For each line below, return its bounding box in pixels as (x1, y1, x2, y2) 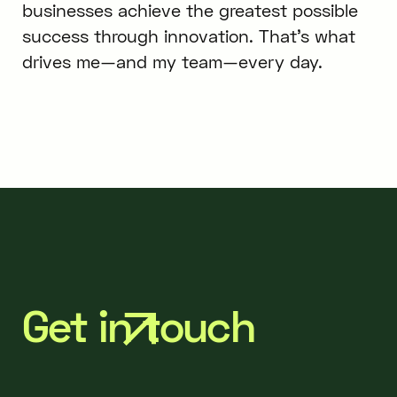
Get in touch (21, 299, 254, 352)
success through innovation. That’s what (21, 26, 355, 47)
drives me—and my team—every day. (21, 51, 323, 73)
